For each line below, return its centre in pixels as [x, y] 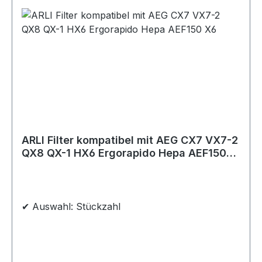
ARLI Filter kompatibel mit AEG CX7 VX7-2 [130, 140]
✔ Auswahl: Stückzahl [71, 206]
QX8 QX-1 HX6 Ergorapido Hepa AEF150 [124, 153]
